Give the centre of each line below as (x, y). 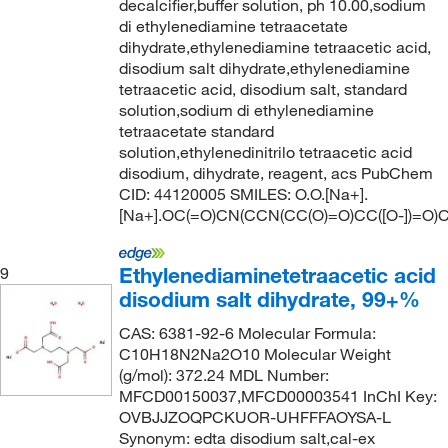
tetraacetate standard (196, 131)
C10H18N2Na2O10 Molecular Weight (254, 354)
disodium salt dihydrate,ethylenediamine (264, 68)
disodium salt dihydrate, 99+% (269, 299)
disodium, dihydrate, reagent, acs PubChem (275, 173)
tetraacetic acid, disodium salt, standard (262, 89)
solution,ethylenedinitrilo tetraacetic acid (265, 152)
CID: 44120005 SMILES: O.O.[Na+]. (243, 194)
